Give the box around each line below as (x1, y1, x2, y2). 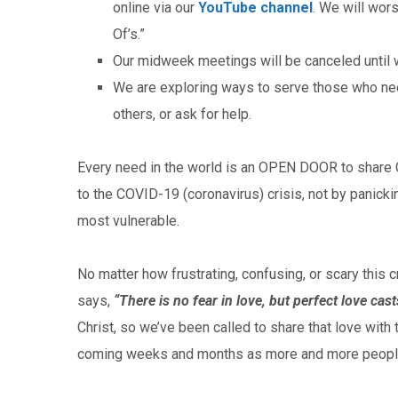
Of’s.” (113, 26, 145, 43)
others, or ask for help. (113, 106, 251, 123)
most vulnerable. (77, 212, 179, 229)
